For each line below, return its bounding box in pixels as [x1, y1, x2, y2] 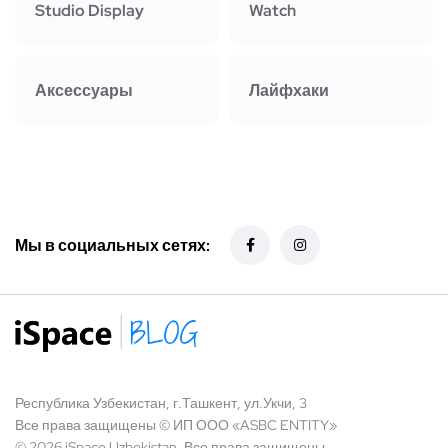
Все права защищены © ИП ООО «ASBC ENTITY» [15, 416, 337, 435]
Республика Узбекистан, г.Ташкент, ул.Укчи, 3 [15, 394, 307, 413]
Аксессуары [35, 79, 133, 101]
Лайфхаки [249, 79, 329, 101]
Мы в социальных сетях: [15, 234, 210, 256]
